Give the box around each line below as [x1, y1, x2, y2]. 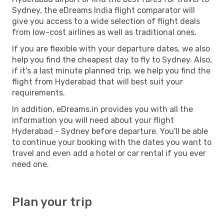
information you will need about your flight [12, 115, 174, 125]
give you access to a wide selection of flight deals [12, 16, 200, 26]
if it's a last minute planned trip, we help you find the [12, 65, 210, 75]
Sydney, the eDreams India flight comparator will [12, 5, 195, 15]
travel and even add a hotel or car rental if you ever [12, 148, 206, 158]
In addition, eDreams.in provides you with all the [12, 104, 193, 114]
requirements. [12, 87, 65, 97]
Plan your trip [12, 194, 92, 209]
